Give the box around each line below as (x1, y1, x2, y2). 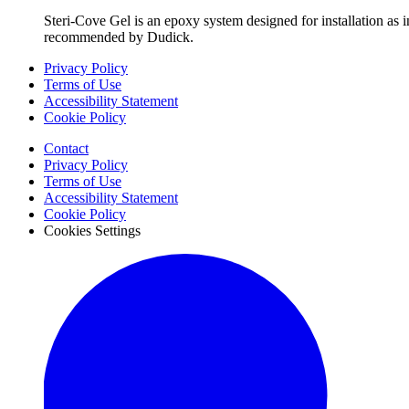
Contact (44, 140, 89, 156)
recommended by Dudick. (44, 28, 194, 45)
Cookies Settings (44, 222, 141, 238)
